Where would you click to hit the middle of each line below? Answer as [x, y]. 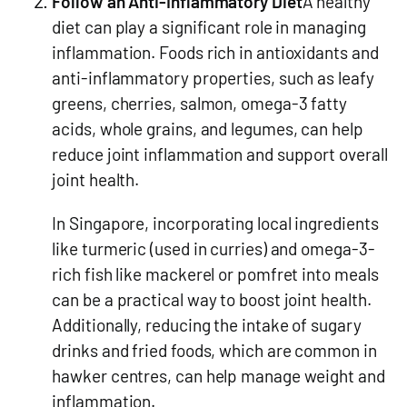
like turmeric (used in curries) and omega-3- [213, 248]
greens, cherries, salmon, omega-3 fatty [199, 104]
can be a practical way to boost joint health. [212, 299]
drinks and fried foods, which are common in [214, 350]
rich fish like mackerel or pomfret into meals [215, 273]
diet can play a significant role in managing [209, 27]
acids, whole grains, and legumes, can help [208, 129]
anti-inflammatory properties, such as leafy [213, 78]
